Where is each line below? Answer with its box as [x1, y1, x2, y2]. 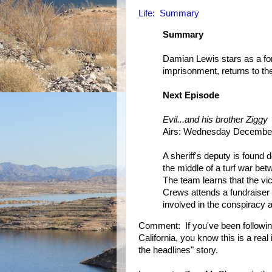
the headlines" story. [138, 245, 218, 255]
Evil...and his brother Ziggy [163, 114, 268, 124]
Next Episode [163, 90, 219, 100]
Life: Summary [138, 8, 199, 18]
